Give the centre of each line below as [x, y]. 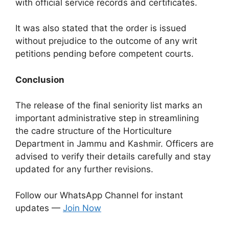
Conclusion [40, 79]
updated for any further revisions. [84, 169]
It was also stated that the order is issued [101, 28]
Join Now [82, 208]
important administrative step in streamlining [107, 118]
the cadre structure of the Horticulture [94, 131]
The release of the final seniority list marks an [109, 105]
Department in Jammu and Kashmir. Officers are [114, 144]
